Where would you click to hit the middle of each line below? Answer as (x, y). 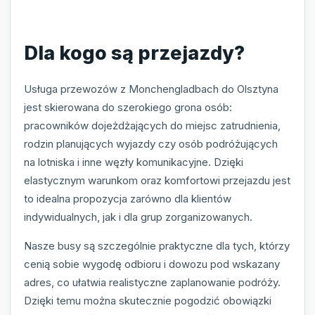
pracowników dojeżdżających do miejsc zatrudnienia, (152, 125)
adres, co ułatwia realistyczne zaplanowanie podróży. (152, 282)
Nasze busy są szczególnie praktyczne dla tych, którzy (157, 245)
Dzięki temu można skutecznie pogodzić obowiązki (148, 300)
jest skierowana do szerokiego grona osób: (128, 107)
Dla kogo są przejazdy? (134, 53)
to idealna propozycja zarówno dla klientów (128, 198)
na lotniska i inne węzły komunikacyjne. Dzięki (134, 162)
